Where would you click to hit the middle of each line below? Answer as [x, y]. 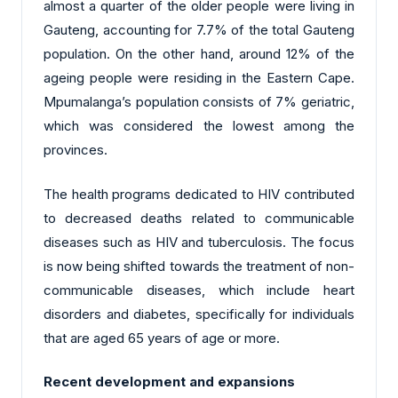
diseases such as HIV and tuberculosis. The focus [199, 242]
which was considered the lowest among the [199, 126]
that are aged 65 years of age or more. [162, 338]
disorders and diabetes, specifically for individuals [199, 314]
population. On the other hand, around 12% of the [199, 54]
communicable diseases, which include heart [199, 290]
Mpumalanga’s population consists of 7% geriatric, [199, 102]
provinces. [76, 150]
